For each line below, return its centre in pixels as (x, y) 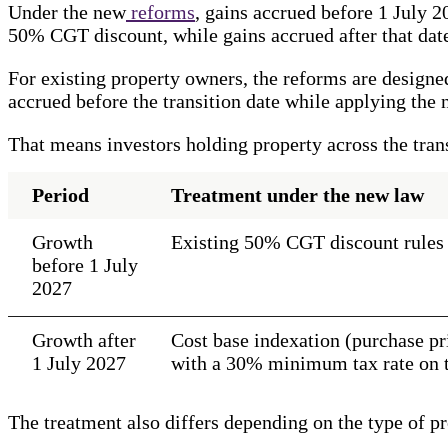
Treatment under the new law (297, 194)
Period (60, 194)
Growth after (84, 339)
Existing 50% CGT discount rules (307, 241)
